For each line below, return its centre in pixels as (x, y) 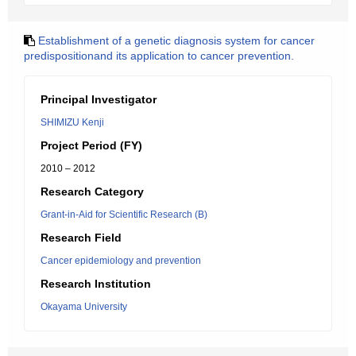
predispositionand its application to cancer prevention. (159, 56)
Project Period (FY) (91, 145)
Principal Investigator (99, 99)
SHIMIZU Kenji (72, 122)
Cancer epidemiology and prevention (121, 261)
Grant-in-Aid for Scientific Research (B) (124, 215)
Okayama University (84, 307)
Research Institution (96, 284)
